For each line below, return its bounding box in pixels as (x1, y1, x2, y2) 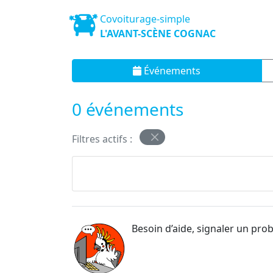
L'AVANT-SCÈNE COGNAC (99, 26, 216, 40)
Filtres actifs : (72, 132, 135, 146)
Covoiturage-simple (99, 12, 190, 26)
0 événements (72, 97, 183, 121)
